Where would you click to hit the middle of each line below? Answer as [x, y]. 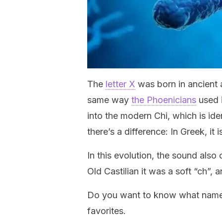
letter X [120, 84]
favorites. [107, 211]
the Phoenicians [164, 100]
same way [109, 100]
